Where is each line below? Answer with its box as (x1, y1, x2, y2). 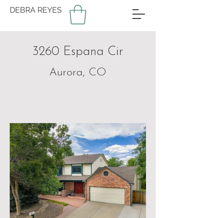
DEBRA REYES (10, 5, 62, 15)
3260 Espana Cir (33, 45, 123, 59)
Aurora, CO (49, 67, 107, 79)
